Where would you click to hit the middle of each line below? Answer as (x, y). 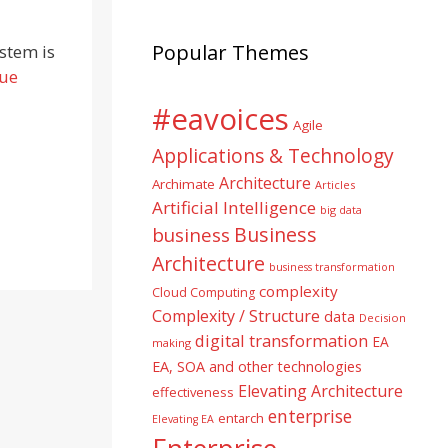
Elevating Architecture (320, 391)
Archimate (183, 184)
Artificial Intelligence (234, 207)
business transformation (332, 266)
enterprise (310, 416)
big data (341, 209)
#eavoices (220, 119)
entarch (241, 418)
